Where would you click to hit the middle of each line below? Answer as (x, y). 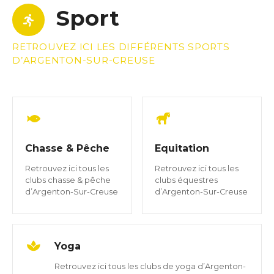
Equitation (182, 149)
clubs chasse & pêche (68, 180)
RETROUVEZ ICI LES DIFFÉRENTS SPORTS (121, 47)
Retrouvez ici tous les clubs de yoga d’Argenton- (150, 266)
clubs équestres (186, 180)
